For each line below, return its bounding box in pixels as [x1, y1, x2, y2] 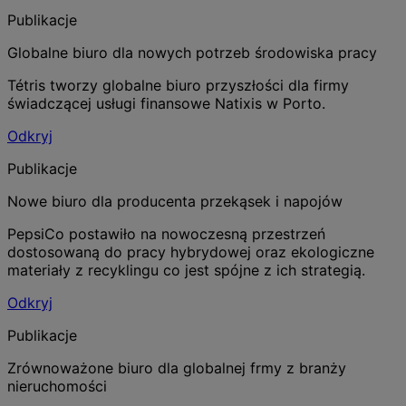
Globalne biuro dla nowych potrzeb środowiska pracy [7, 43, 377, 62]
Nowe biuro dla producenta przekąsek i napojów [7, 191, 343, 210]
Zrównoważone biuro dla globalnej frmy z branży [7, 358, 346, 377]
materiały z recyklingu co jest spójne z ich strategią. [7, 260, 365, 279]
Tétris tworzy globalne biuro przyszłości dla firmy [7, 75, 349, 94]
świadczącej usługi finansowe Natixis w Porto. [7, 93, 325, 112]
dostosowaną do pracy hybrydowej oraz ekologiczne [7, 242, 374, 261]
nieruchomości [7, 376, 107, 395]
